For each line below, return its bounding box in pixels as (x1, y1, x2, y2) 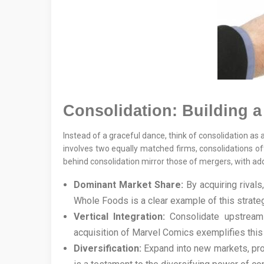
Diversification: (74, 243, 141, 255)
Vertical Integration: (74, 211, 166, 223)
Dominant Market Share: (74, 179, 183, 191)
